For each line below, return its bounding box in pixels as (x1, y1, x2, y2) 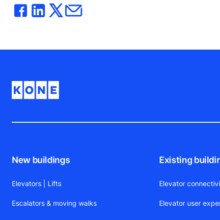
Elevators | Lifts (12, 179, 61, 188)
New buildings (12, 154, 70, 165)
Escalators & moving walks (12, 198, 97, 207)
